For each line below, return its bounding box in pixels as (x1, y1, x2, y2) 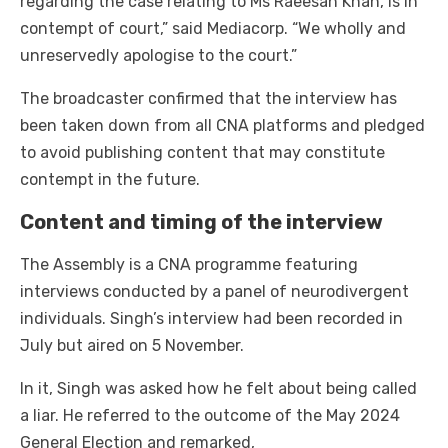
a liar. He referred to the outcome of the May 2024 (20, 406, 400, 426)
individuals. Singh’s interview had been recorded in (20, 309, 403, 329)
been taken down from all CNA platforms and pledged (20, 116, 425, 136)
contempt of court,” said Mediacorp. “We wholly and (20, 19, 406, 39)
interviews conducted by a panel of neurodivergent (20, 282, 409, 302)
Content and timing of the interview (20, 210, 383, 235)
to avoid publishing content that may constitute (20, 143, 385, 163)
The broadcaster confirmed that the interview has (20, 89, 397, 109)
